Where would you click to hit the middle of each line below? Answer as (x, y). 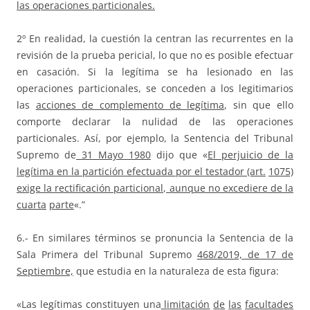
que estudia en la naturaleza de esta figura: (176, 271)
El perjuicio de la (250, 155)
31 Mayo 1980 (113, 155)
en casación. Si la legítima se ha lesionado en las (155, 72)
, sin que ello (259, 105)
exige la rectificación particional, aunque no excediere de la (155, 188)
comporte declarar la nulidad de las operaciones (155, 122)
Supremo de (46, 155)
